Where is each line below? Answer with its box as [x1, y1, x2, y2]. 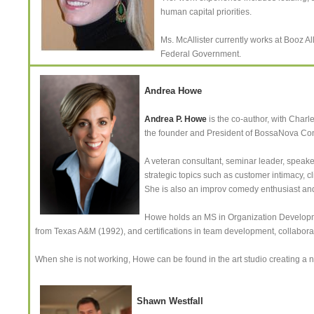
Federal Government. [161, 49, 241, 59]
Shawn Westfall [137, 296, 203, 306]
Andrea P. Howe [144, 114, 207, 124]
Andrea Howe [144, 86, 202, 96]
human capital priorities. [161, 7, 252, 17]
